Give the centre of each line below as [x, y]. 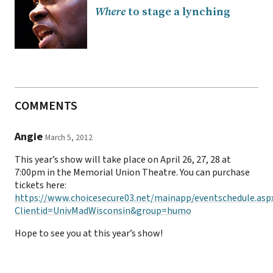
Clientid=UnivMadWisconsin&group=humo [103, 211]
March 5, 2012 [69, 137]
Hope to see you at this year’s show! [89, 233]
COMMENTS [46, 106]
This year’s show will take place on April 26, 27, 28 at [123, 159]
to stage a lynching [178, 12]
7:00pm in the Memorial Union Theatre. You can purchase [132, 172]
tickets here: [41, 185]
